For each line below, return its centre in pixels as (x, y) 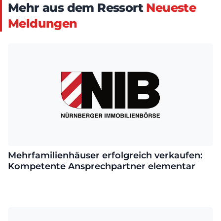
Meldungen (43, 23)
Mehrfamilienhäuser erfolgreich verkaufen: (105, 155)
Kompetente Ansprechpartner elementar (102, 166)
